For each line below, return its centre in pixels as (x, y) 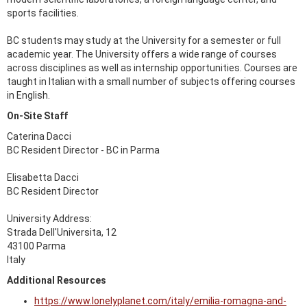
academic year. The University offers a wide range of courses (142, 54)
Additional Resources (57, 280)
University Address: (49, 219)
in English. (28, 95)
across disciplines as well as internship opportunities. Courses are (152, 68)
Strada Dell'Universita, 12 (62, 232)
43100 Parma (36, 246)
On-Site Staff (37, 116)
